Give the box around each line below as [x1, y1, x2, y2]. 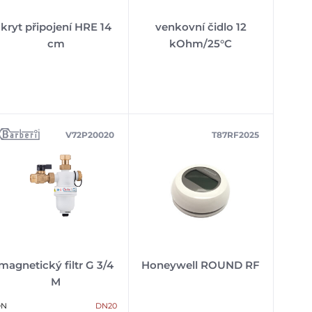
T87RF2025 [211, 129, 259, 140]
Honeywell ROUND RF [141, 258, 260, 272]
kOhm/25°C [169, 36, 233, 50]
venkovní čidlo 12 [155, 19, 247, 33]
